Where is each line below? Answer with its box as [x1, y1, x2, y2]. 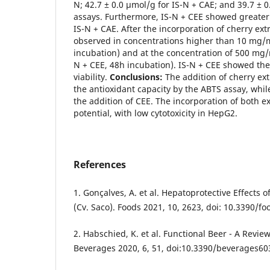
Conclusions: [110, 71, 163, 83]
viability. [74, 71, 110, 83]
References [74, 157, 126, 171]
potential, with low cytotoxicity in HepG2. [74, 107, 237, 119]
